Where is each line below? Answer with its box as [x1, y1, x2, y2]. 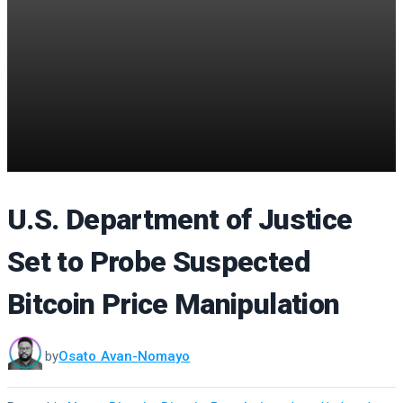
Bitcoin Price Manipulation [7, 287, 340, 321]
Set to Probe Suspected [7, 245, 310, 279]
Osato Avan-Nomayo [58, 347, 191, 364]
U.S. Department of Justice [7, 202, 353, 237]
